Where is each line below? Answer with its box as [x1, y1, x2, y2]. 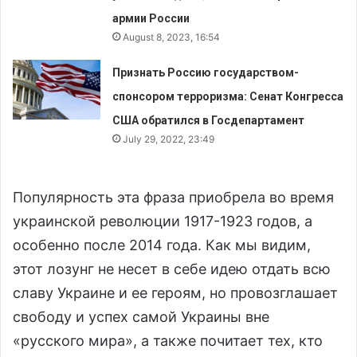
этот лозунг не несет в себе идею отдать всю [13, 260, 331, 277]
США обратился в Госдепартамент [112, 113, 305, 127]
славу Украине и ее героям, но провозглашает [13, 284, 338, 301]
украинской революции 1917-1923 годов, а [13, 212, 312, 229]
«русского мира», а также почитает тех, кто [13, 331, 323, 349]
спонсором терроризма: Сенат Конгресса [112, 89, 344, 103]
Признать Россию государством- [112, 65, 300, 79]
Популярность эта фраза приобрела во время [13, 188, 334, 206]
